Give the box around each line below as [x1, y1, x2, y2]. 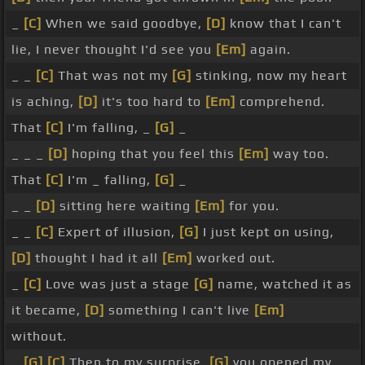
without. [11, 328, 67, 345]
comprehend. [235, 94, 325, 110]
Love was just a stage [42, 276, 194, 292]
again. [246, 42, 291, 58]
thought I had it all [31, 250, 162, 266]
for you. [225, 198, 279, 214]
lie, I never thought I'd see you [11, 42, 216, 58]
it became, [11, 302, 85, 319]
